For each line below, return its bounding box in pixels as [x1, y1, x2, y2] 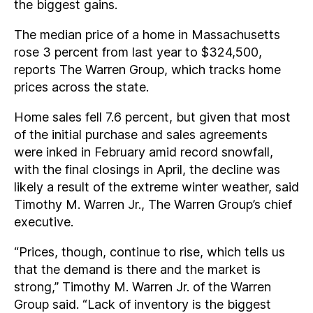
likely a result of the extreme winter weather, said [14, 179, 299, 194]
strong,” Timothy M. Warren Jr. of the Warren [14, 279, 271, 294]
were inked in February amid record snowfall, [14, 144, 273, 159]
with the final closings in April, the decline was [14, 161, 280, 177]
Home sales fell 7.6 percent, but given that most [14, 109, 291, 124]
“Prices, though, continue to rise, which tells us [14, 244, 285, 259]
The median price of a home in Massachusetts [14, 27, 280, 42]
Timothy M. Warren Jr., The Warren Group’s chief [14, 196, 292, 212]
